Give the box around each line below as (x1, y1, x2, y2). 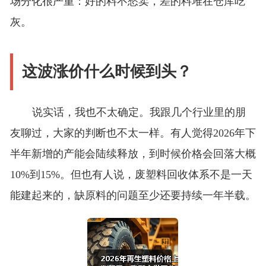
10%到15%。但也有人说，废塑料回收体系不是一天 (9, 169, 252, 181)
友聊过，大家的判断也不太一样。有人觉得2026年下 (9, 127, 256, 140)
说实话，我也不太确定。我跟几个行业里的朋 (31, 106, 246, 119)
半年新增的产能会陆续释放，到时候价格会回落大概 (9, 148, 256, 160)
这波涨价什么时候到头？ (21, 63, 192, 81)
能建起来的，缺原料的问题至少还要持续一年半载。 (9, 189, 256, 202)
